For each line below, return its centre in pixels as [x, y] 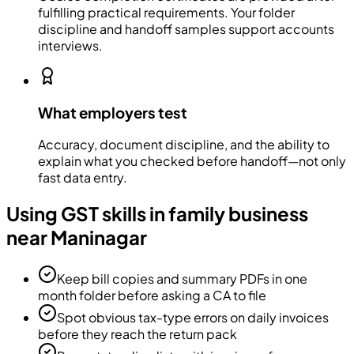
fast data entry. [83, 178]
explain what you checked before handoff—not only [192, 161]
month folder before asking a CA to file [152, 296]
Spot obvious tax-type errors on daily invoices [193, 318]
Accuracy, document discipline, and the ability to [184, 145]
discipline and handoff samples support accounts [186, 28]
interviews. [70, 45]
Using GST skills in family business [157, 214]
